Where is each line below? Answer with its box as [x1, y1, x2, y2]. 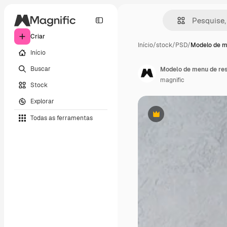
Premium [155, 113, 182, 122]
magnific [160, 76, 184, 84]
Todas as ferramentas [30, 113, 93, 122]
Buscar [30, 64, 51, 73]
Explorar [30, 97, 54, 105]
